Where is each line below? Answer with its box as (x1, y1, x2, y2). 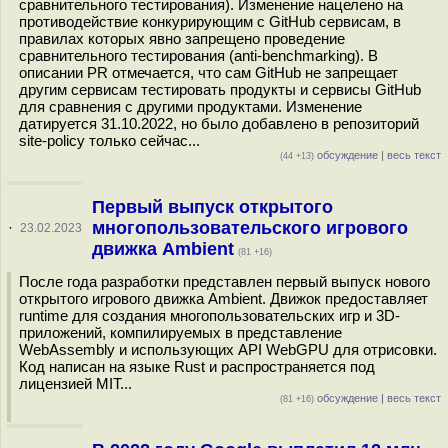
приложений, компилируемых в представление (19, 324, 342, 341)
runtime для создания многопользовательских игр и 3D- (19, 307, 400, 324)
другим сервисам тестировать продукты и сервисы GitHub (19, 81, 421, 98)
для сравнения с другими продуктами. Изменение (19, 98, 362, 115)
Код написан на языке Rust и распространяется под (19, 358, 375, 375)
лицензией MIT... (19, 375, 132, 392)
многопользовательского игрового (91, 218, 408, 238)
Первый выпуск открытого (91, 197, 333, 217)
